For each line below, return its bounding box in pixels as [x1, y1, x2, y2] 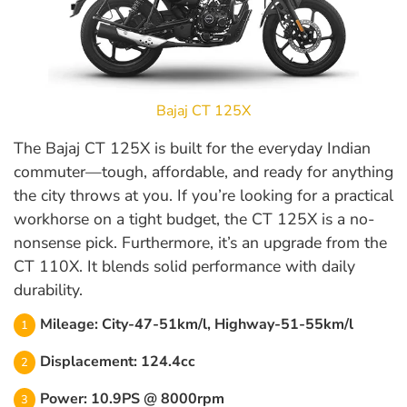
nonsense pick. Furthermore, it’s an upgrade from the [14, 231, 387, 253]
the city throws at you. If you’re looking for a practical [14, 184, 393, 206]
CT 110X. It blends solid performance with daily [14, 254, 355, 277]
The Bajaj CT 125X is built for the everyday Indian [14, 136, 371, 159]
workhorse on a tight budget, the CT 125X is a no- [14, 207, 374, 230]
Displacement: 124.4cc [40, 351, 195, 372]
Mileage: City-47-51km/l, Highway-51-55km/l [40, 313, 353, 334]
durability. [14, 278, 83, 301]
